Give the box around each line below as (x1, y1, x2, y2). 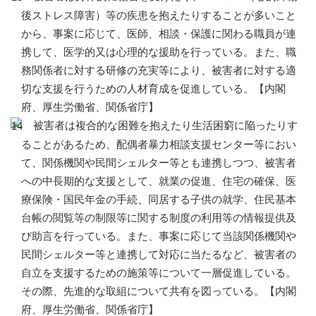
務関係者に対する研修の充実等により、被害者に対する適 (21, 64, 297, 77)
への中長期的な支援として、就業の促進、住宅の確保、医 (21, 175, 297, 188)
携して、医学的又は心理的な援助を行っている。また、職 (21, 46, 297, 59)
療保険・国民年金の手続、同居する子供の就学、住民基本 (21, 193, 297, 206)
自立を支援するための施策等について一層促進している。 (21, 267, 297, 279)
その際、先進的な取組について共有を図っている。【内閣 (21, 285, 297, 298)
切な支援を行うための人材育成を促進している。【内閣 (21, 83, 286, 95)
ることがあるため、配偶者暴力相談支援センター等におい (21, 138, 297, 151)
